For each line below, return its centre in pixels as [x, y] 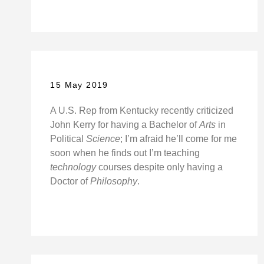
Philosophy [114, 181]
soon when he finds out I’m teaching [125, 153]
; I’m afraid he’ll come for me [179, 139]
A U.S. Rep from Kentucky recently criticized [142, 111]
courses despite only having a [160, 167]
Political [68, 139]
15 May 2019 [79, 85]
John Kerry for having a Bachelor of [125, 125]
